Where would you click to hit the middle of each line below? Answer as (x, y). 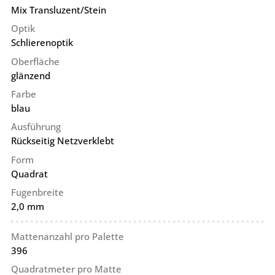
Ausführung (36, 127)
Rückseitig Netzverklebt (62, 141)
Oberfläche (35, 61)
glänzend (30, 75)
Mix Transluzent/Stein (58, 10)
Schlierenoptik (42, 43)
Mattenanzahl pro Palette (67, 236)
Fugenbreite (37, 192)
